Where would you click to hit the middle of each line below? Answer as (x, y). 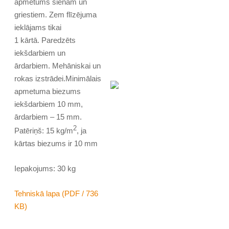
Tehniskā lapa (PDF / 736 (56, 194)
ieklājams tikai (43, 28)
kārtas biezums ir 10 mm (56, 144)
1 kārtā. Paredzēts (45, 40)
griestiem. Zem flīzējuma (56, 15)
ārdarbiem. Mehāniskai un (58, 66)
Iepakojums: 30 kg (45, 169)
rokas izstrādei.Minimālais (58, 79)
